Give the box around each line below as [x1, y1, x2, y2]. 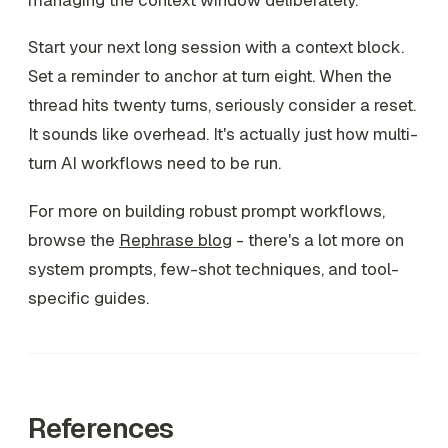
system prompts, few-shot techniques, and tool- [28, 258, 399, 281]
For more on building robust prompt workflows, [28, 200, 385, 223]
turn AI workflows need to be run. [28, 152, 281, 175]
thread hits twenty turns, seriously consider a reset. [28, 94, 416, 117]
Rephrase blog [119, 229, 232, 252]
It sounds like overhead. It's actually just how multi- [28, 123, 418, 146]
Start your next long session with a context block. [28, 36, 404, 59]
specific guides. [28, 287, 149, 310]
